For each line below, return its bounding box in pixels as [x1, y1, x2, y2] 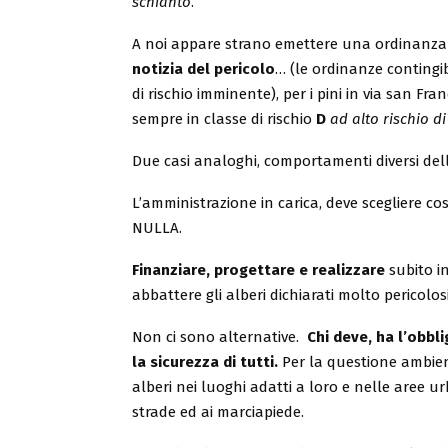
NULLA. [132, 219, 182, 237]
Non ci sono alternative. [132, 328, 307, 346]
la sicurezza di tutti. [132, 353, 282, 371]
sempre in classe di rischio [132, 110, 316, 128]
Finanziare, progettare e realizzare [132, 261, 385, 279]
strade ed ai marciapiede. [132, 403, 304, 421]
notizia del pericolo [132, 60, 275, 78]
